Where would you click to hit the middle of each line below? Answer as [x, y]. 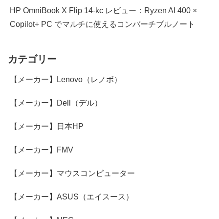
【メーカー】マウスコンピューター [72, 173]
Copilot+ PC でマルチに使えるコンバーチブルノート [102, 24]
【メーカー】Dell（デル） [56, 103]
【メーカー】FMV [42, 150]
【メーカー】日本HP [47, 126]
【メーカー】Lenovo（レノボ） [66, 79]
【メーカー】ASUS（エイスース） [72, 197]
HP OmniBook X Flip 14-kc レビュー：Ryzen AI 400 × [103, 10]
